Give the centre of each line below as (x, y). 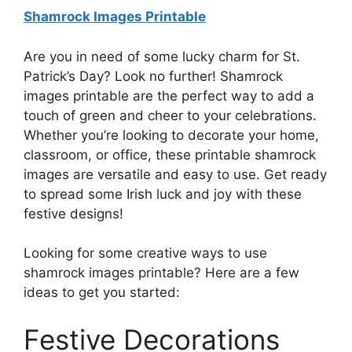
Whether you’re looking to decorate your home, (171, 135)
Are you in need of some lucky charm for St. (162, 56)
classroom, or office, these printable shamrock (170, 154)
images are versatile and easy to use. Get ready (175, 174)
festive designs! (73, 213)
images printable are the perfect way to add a (169, 95)
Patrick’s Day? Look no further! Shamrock (153, 76)
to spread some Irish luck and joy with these (163, 194)
